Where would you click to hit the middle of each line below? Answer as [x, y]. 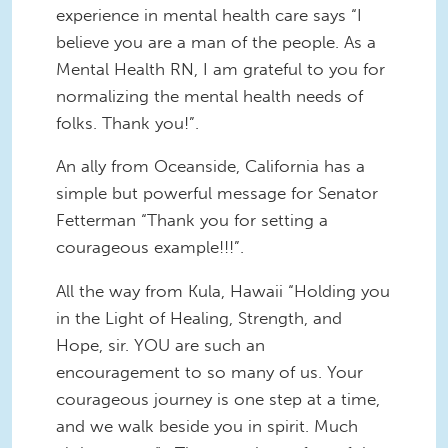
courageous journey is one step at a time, [218, 399]
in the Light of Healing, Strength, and [199, 318]
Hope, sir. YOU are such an [160, 345]
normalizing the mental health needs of [209, 95]
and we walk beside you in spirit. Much [207, 426]
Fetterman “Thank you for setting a [192, 220]
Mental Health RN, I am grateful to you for [220, 68]
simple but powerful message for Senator [217, 193]
